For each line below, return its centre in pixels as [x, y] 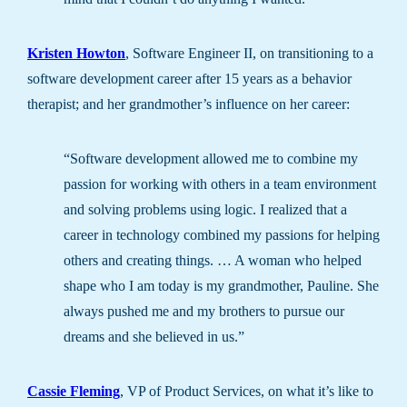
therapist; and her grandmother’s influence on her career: [189, 105]
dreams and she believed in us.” [154, 338]
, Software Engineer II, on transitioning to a [249, 54]
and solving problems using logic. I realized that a [205, 210]
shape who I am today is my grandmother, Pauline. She [221, 287]
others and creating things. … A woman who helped [213, 261]
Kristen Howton [76, 54]
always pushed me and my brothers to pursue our [204, 312]
